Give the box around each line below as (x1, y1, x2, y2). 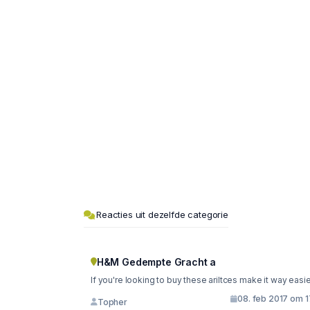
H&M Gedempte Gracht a (96, 256, 217, 268)
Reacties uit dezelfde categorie (96, 209, 228, 220)
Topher (97, 296, 127, 307)
